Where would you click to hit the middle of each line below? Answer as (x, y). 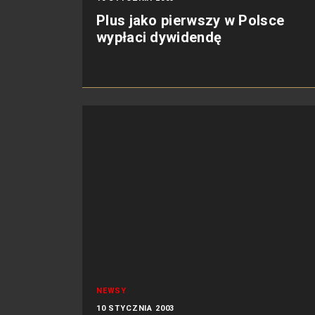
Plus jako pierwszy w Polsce (191, 20)
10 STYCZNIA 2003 (136, 308)
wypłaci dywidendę (159, 37)
